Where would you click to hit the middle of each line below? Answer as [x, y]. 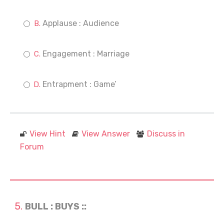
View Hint [47, 134]
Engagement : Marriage [86, 54]
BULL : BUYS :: [56, 206]
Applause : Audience [81, 23]
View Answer [106, 134]
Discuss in [166, 134]
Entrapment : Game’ [79, 84]
